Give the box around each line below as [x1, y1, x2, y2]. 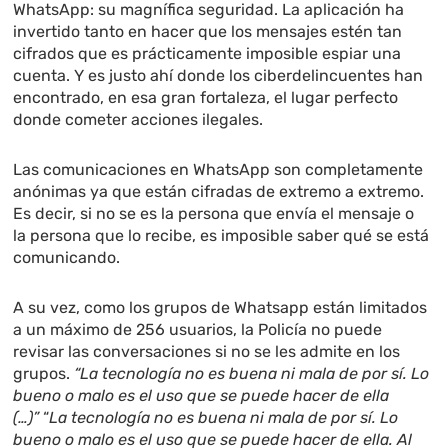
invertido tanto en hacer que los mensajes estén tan [13, 22, 403, 42]
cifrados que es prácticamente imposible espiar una [13, 44, 402, 64]
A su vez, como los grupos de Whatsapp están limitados [13, 298, 428, 318]
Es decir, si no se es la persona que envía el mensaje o [13, 204, 415, 224]
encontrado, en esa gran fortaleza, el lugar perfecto [13, 88, 399, 108]
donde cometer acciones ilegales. [13, 110, 264, 130]
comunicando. [13, 248, 121, 268]
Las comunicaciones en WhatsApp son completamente [13, 160, 424, 180]
